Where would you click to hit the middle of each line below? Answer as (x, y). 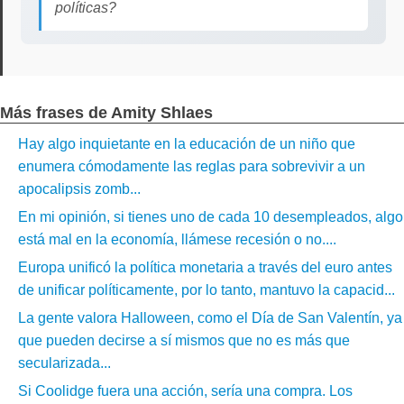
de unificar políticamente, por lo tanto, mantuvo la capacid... (207, 290)
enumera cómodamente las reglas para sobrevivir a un (192, 166)
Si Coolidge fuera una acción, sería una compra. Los (185, 391)
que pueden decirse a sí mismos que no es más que (184, 340)
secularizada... (64, 363)
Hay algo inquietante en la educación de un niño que (187, 144)
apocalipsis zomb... (79, 189)
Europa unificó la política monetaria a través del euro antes (205, 267)
